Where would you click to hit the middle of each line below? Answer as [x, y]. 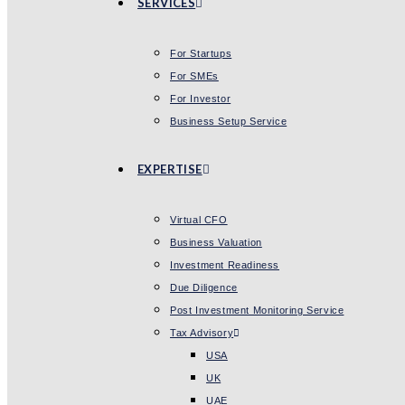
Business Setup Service [229, 121]
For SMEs [194, 76]
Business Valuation [216, 242]
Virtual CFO [199, 220]
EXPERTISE [170, 169]
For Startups [201, 53]
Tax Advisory [202, 333]
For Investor [201, 99]
